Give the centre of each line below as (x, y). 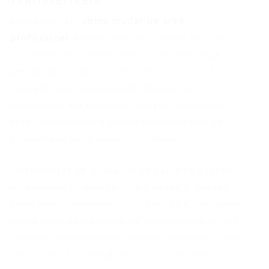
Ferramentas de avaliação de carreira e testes (122, 171)
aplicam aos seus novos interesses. (96, 139)
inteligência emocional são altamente (101, 88)
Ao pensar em (46, 21)
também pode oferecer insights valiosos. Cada (124, 238)
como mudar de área (133, 21)
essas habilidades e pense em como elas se (116, 122)
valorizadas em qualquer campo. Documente (119, 105)
